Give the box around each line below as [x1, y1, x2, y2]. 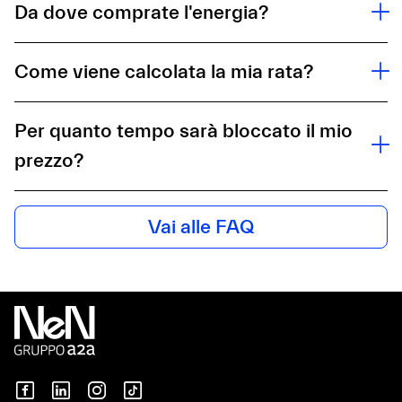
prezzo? [14, 149, 83, 172]
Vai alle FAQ [148, 215, 254, 239]
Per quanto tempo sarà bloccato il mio [14, 119, 353, 143]
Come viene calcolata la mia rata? [14, 60, 313, 83]
